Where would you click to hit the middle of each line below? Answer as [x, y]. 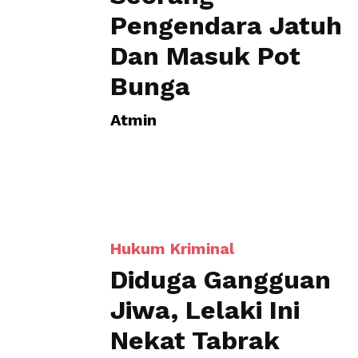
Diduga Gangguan [221, 213]
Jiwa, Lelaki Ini [205, 243]
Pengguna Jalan [212, 304]
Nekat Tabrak [195, 273]
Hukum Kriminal [172, 181]
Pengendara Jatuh [226, 26]
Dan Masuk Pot [205, 56]
